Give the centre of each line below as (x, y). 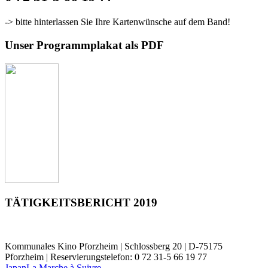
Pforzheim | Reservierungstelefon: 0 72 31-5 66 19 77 (106, 257)
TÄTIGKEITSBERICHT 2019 (81, 203)
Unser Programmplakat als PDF (84, 45)
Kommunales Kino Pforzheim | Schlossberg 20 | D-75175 (114, 246)
